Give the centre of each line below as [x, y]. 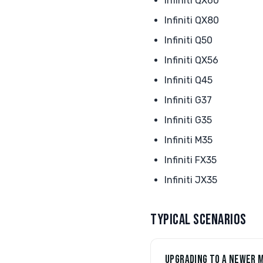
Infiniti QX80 [192, 20]
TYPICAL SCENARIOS [198, 220]
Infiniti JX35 [191, 180]
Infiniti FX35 [190, 160]
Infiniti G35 [188, 120]
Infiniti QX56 [191, 60]
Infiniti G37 [188, 100]
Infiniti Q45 [188, 80]
